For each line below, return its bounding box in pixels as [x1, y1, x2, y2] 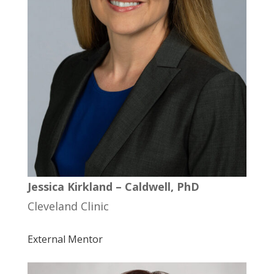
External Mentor [27, 232, 103, 246]
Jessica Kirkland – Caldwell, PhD [27, 179, 199, 194]
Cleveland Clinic [27, 198, 109, 213]
